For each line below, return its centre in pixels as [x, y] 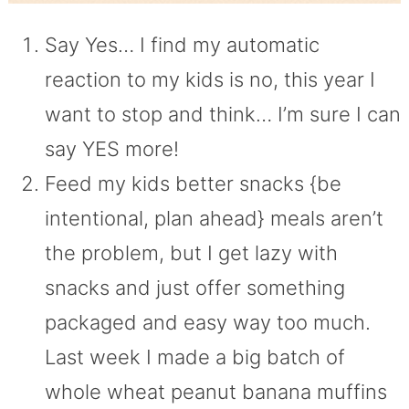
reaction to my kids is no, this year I [210, 79]
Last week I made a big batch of [194, 357]
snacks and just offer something [194, 287]
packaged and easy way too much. [207, 322]
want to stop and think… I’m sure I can [222, 114]
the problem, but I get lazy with [191, 252]
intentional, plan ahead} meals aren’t [214, 218]
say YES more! [111, 148]
